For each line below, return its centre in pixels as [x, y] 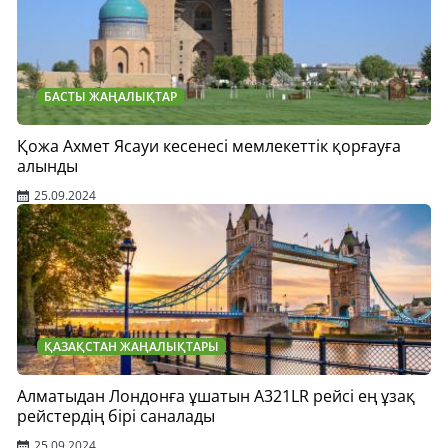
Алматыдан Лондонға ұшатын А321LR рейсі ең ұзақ [216, 396]
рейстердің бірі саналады [116, 416]
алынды [47, 166]
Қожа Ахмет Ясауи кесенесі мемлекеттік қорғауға [209, 146]
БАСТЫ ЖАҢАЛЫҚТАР [110, 96]
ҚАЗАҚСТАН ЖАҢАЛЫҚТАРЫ [131, 346]
